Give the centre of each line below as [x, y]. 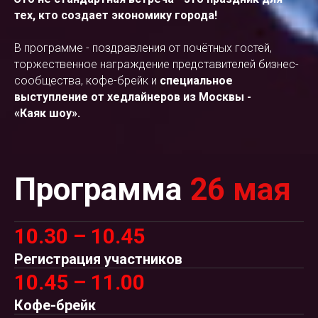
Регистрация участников [98, 259]
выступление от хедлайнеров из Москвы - [133, 97]
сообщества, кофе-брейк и [87, 81]
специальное [196, 81]
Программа [102, 190]
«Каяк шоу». [47, 113]
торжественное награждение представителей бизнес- [157, 64]
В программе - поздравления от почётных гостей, [143, 48]
